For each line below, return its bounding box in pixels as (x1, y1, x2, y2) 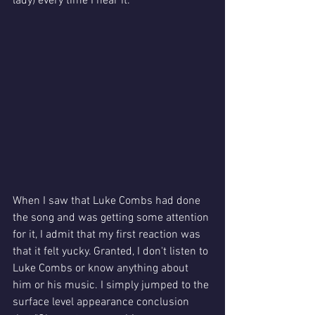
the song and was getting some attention (13, 210, 212, 225)
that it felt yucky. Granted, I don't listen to (13, 244, 211, 259)
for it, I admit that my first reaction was (13, 227, 203, 242)
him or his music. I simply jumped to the (13, 278, 212, 292)
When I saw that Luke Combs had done (13, 193, 203, 208)
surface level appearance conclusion (13, 295, 192, 309)
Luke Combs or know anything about (13, 261, 191, 276)
